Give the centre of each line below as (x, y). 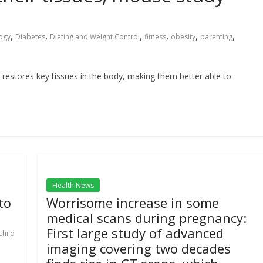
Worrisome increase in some (133, 203)
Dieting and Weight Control (95, 37)
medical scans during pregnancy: (147, 218)
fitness (155, 37)
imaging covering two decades (139, 248)
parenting (216, 37)
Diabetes (30, 37)
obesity (183, 37)
